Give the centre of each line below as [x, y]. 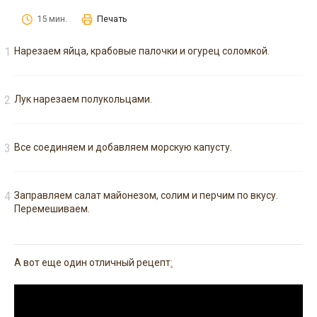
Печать [112, 19]
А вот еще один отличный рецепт [92, 263]
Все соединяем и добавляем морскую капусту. [123, 148]
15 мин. [52, 19]
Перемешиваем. [52, 209]
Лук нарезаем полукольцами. [83, 99]
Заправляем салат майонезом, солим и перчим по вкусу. [146, 196]
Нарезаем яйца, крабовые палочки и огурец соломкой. [142, 51]
